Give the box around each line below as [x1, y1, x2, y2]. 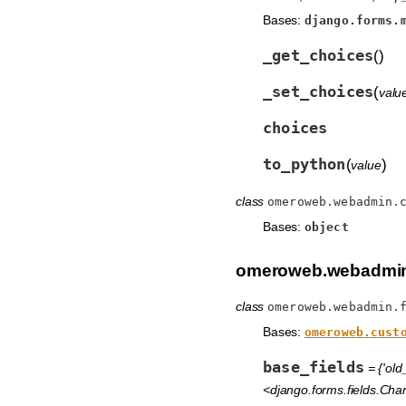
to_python [263, 154, 346, 173]
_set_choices [263, 82, 374, 101]
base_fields [263, 358, 364, 377]
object [304, 219, 349, 234]
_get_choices [263, 45, 374, 64]
